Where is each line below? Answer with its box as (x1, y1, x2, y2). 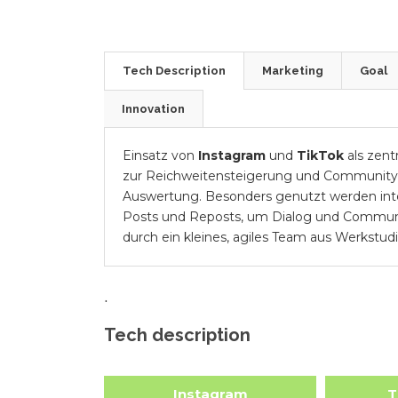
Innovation (122, 101, 185, 115)
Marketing (262, 63, 323, 77)
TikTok (297, 147, 344, 163)
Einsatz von (123, 147, 198, 163)
